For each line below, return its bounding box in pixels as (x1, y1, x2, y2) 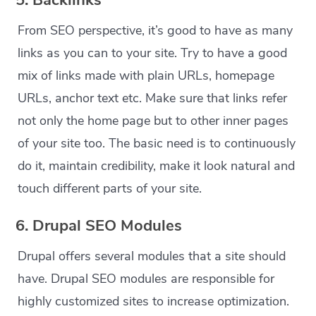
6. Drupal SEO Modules (16, 215, 183, 237)
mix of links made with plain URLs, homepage (18, 67, 275, 85)
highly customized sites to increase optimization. (18, 293, 290, 310)
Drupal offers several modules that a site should (18, 248, 286, 265)
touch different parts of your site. (18, 180, 202, 197)
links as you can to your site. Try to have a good (18, 44, 288, 62)
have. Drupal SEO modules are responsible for (18, 270, 275, 288)
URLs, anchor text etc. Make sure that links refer (18, 90, 288, 107)
